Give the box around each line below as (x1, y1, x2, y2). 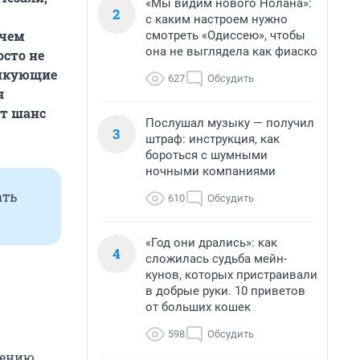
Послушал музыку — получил (145, 116, 314, 130)
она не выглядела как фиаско (145, 44, 317, 59)
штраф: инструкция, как (145, 132, 280, 146)
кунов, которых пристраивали (145, 268, 317, 282)
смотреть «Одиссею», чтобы (145, 28, 305, 43)
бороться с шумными (145, 148, 268, 162)
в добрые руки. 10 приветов (145, 284, 305, 298)
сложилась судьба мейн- (145, 252, 287, 266)
